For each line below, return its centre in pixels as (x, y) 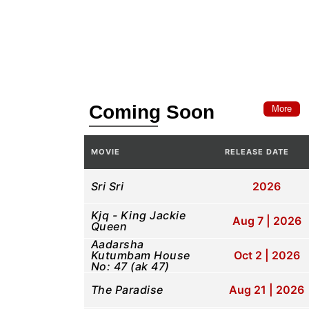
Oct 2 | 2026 (267, 255)
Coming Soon (151, 112)
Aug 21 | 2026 (267, 290)
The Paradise (127, 290)
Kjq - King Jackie (138, 215)
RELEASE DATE (257, 152)
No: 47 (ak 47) (130, 266)
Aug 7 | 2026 (267, 221)
